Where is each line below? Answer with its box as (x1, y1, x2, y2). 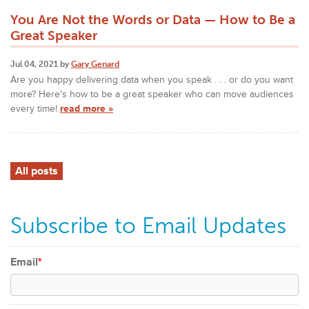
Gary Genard (71, 59, 119, 69)
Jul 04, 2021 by (10, 59, 71, 69)
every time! (10, 102, 60, 114)
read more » (60, 102, 113, 114)
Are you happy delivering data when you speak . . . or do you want (10, 73, 293, 86)
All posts (15, 163, 59, 178)
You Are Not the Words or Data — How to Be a (10, 12, 295, 28)
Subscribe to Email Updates (10, 212, 286, 239)
